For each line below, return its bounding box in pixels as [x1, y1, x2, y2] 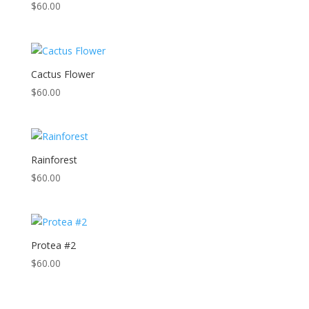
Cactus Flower [30, 67, 94, 81]
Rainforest [30, 152, 77, 166]
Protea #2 [30, 239, 76, 252]
